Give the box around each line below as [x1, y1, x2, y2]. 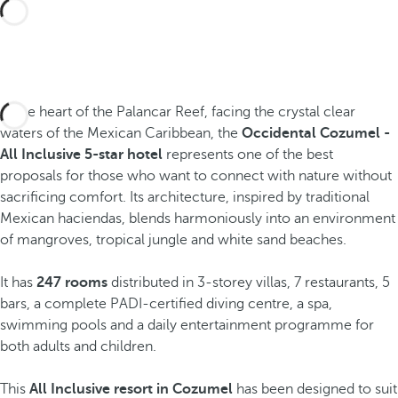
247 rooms [36, 275, 107, 291]
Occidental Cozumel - [238, 125, 390, 141]
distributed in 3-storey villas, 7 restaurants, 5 [107, 275, 390, 291]
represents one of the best [163, 147, 333, 163]
